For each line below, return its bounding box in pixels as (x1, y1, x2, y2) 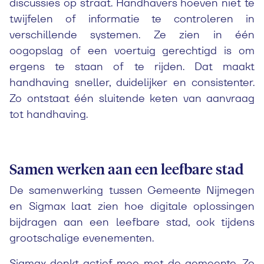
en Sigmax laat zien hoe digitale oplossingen (9, 199, 255, 213)
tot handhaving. (9, 107, 88, 121)
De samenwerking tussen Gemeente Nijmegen (9, 183, 255, 197)
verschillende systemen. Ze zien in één (9, 28, 255, 41)
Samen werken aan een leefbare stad (9, 159, 243, 178)
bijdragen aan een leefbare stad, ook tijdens (9, 215, 255, 229)
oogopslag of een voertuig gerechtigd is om (9, 44, 255, 57)
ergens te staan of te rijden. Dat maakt (9, 60, 255, 73)
